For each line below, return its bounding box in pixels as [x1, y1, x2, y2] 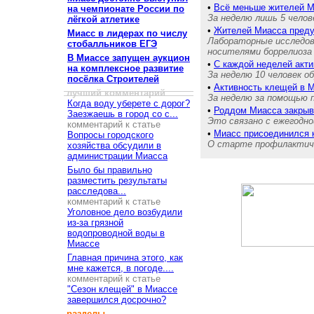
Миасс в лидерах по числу [67, 28, 187, 39]
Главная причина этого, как [67, 252, 183, 263]
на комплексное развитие [67, 63, 184, 74]
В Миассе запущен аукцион [67, 53, 190, 63]
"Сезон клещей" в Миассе [67, 284, 177, 294]
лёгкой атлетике [67, 14, 139, 25]
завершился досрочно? [67, 294, 166, 305]
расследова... [67, 186, 126, 196]
